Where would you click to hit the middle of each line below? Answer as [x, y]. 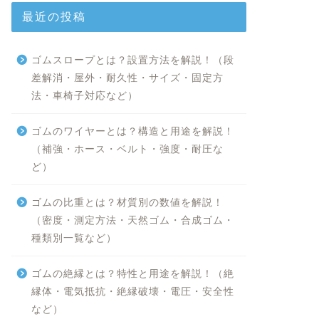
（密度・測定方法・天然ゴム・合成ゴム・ [132, 220]
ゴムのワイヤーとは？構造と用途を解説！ [132, 131]
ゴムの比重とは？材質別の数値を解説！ [127, 203]
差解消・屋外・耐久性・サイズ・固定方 [127, 78]
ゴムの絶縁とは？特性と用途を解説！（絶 [132, 274]
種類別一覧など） [74, 238]
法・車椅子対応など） [84, 96]
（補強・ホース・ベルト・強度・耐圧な [127, 149]
